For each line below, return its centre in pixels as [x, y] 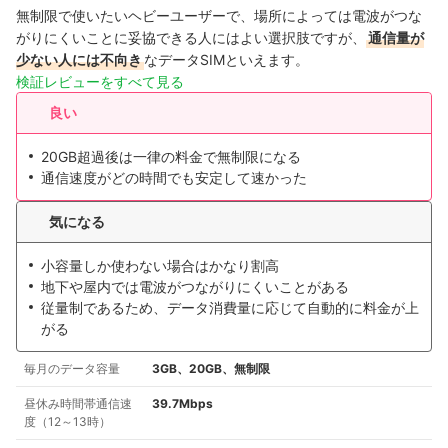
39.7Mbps [182, 403]
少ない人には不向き [79, 59]
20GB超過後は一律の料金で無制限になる [171, 156]
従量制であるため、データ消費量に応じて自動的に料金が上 [230, 307]
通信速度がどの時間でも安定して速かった [174, 177]
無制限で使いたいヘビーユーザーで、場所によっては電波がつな [219, 15]
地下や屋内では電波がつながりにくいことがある [195, 286]
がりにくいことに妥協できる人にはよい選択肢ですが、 [191, 37]
